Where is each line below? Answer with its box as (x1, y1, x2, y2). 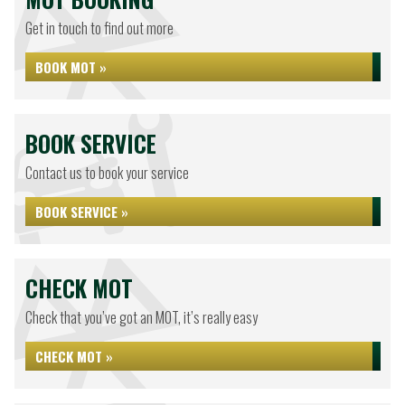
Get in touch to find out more (25, 17, 174, 39)
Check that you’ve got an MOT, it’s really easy (25, 306, 258, 328)
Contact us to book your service (25, 162, 189, 184)
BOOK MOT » (35, 57, 107, 77)
